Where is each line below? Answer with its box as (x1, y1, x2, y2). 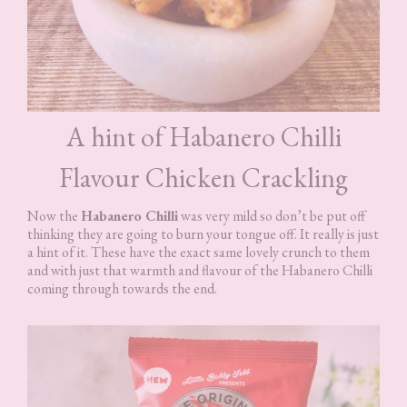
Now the (27, 205, 81, 225)
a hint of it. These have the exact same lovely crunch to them (27, 242, 370, 262)
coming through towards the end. (27, 278, 217, 298)
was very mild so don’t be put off (178, 205, 365, 225)
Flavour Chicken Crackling (59, 159, 348, 195)
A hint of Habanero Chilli (65, 118, 342, 154)
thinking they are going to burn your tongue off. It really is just (27, 223, 379, 243)
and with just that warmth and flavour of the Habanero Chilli (27, 260, 372, 280)
